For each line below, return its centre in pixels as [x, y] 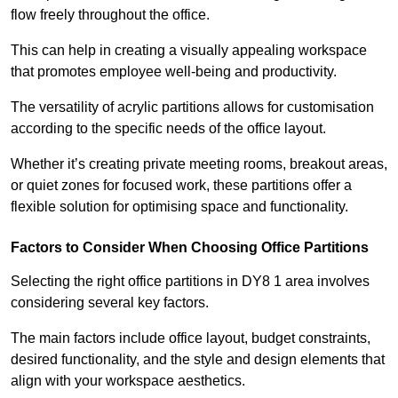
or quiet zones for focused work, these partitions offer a [181, 186]
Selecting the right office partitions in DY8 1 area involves [190, 282]
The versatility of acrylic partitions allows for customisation [192, 107]
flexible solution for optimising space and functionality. [179, 207]
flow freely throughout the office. [112, 15]
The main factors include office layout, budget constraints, [191, 338]
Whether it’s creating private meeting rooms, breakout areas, [199, 164]
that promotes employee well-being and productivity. [174, 72]
